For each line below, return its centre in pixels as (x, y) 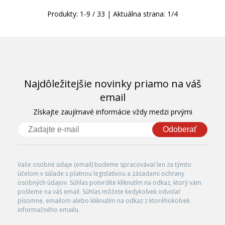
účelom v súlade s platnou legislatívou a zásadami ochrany (101, 173)
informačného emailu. (49, 209)
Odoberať (180, 129)
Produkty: (64, 14)
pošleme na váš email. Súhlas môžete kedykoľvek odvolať (99, 191)
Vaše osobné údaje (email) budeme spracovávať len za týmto (104, 164)
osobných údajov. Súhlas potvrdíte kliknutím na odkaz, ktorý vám (109, 182)
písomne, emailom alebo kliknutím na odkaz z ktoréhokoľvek (104, 200)
